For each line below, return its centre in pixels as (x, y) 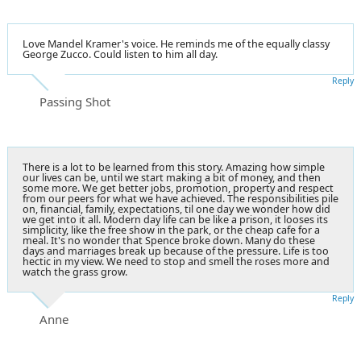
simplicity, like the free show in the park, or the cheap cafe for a (171, 230)
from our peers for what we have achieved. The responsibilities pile (180, 198)
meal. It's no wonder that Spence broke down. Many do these (169, 240)
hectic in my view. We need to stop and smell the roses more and (176, 261)
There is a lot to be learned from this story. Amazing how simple (174, 167)
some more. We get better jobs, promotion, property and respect (178, 188)
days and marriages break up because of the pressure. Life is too (176, 251)
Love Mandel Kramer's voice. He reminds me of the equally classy (176, 44)
